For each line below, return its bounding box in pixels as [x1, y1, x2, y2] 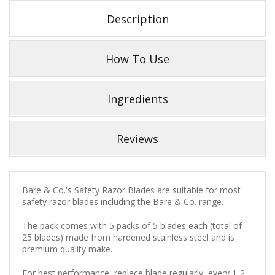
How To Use [106, 51, 169, 66]
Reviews [117, 131, 158, 146]
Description [106, 11, 169, 26]
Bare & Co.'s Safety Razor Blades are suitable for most [22, 184, 241, 196]
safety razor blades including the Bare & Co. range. [22, 195, 226, 207]
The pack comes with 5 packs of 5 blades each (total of [22, 219, 242, 231]
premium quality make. [22, 242, 112, 255]
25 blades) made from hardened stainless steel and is [22, 231, 234, 243]
